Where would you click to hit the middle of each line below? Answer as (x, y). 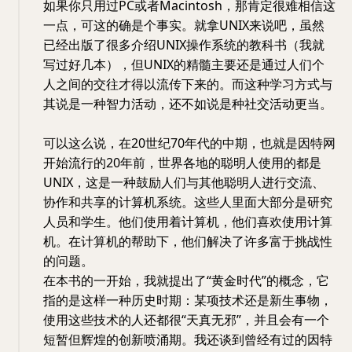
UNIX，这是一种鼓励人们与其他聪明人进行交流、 (184, 182)
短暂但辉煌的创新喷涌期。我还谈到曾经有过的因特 (188, 339)
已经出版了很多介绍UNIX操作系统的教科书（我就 (184, 45)
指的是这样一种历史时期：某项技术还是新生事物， (188, 300)
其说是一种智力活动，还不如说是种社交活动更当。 (188, 104)
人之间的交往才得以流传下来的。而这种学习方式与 (188, 84)
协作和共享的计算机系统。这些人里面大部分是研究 (188, 202)
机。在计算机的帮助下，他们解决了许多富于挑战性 (188, 241)
